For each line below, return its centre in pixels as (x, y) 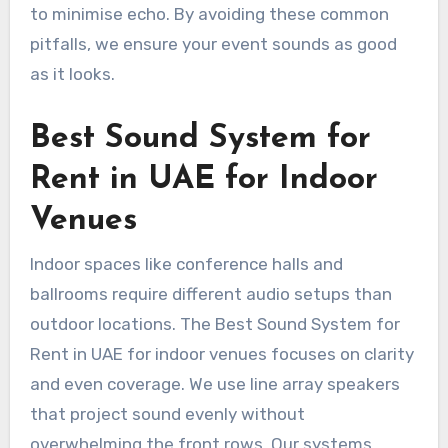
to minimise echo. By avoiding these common (209, 14)
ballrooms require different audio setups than (210, 293)
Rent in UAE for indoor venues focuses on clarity (221, 353)
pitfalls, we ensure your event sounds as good (213, 44)
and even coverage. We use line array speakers (214, 383)
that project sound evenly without (167, 413)
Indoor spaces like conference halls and (186, 263)
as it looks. (72, 74)
